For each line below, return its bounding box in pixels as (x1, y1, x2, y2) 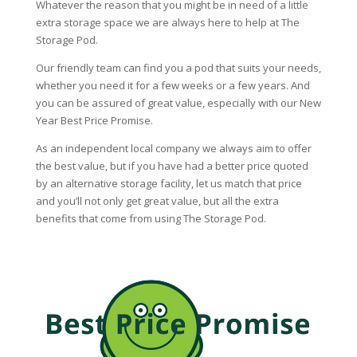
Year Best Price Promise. (35, 112, 153, 127)
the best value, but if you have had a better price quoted (35, 158, 308, 173)
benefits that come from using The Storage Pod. (35, 210, 266, 226)
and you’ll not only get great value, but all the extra (35, 193, 279, 208)
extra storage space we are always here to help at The (35, 14, 300, 29)
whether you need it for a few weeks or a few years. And (35, 77, 310, 92)
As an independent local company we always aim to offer (35, 140, 312, 155)
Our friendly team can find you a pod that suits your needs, (35, 60, 321, 75)
